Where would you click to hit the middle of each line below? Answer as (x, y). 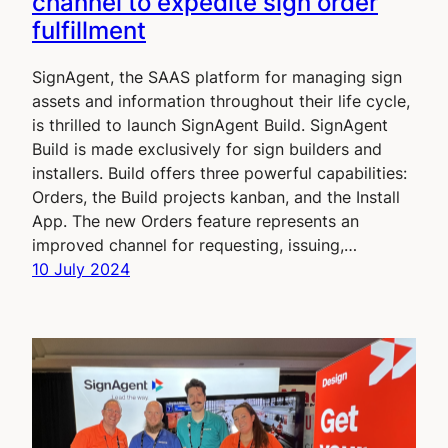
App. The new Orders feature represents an (195, 221)
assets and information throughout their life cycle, (221, 101)
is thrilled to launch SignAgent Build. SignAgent (210, 125)
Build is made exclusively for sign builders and (207, 149)
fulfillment (89, 31)
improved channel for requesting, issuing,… (194, 245)
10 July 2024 (81, 269)
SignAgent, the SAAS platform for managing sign (217, 77)
